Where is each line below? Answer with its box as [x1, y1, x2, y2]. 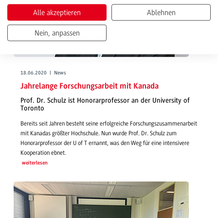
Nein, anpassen [34, 28, 80, 37]
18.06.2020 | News [20, 71, 66, 76]
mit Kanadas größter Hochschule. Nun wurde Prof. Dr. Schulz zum [20, 129, 177, 137]
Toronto [20, 104, 44, 113]
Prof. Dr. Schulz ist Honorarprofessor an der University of [20, 96, 190, 105]
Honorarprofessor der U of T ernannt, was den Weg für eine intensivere [20, 139, 189, 146]
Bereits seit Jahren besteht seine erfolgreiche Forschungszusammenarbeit [20, 120, 197, 127]
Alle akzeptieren [33, 8, 81, 17]
